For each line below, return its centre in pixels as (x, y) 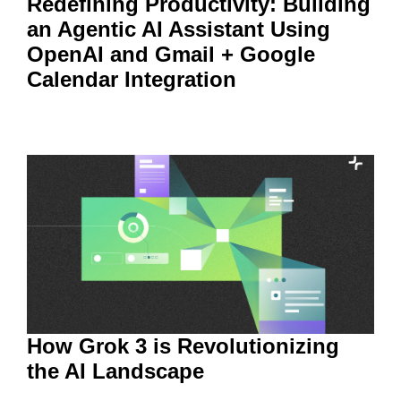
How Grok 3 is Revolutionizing (183, 346)
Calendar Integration (132, 79)
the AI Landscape (115, 371)
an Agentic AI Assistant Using (179, 29)
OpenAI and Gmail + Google (171, 54)
